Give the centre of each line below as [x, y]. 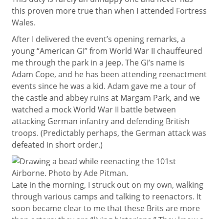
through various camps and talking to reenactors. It [107, 197]
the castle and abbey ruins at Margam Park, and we [106, 98]
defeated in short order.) [57, 145]
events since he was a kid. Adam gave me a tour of [104, 86]
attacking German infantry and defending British [101, 121]
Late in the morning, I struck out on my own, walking [108, 185]
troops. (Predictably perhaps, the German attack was [109, 133]
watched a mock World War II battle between [94, 109]
